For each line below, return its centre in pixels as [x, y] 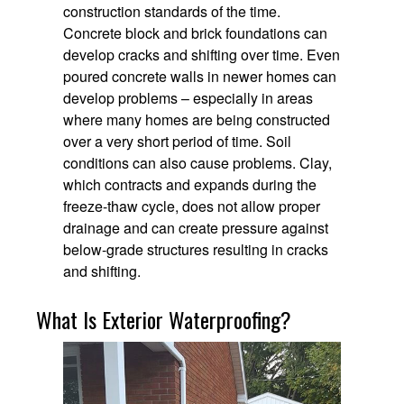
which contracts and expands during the [190, 185]
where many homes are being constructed [197, 120]
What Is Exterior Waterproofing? [164, 320]
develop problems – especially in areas [188, 98]
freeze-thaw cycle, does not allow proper [192, 207]
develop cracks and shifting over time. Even [202, 55]
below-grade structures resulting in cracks [196, 250]
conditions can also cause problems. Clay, [197, 163]
